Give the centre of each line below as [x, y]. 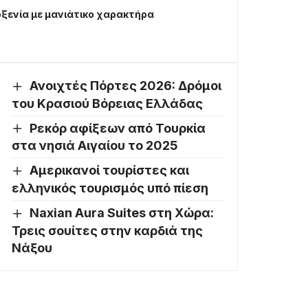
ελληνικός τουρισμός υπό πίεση [110, 188]
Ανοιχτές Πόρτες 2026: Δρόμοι [125, 86]
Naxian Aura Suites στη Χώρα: [121, 212]
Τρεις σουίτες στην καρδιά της [107, 230]
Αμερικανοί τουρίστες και [109, 170]
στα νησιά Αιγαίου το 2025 [95, 146]
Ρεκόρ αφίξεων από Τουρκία [117, 128]
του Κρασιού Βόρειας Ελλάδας [107, 103]
